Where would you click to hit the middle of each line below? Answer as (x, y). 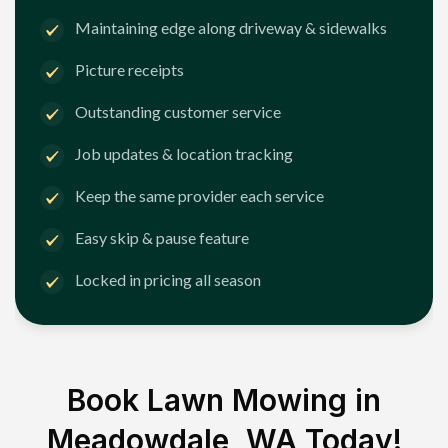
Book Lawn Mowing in (224, 399)
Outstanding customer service (178, 112)
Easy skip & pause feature (162, 238)
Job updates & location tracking (184, 154)
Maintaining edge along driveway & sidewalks (231, 28)
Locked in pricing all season (168, 280)
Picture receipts (129, 70)
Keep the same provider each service (199, 196)
